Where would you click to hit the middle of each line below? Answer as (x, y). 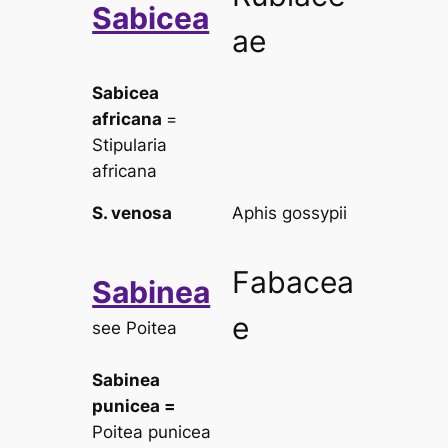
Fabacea (293, 281)
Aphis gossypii (290, 212)
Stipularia (130, 144)
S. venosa (132, 212)
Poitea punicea (152, 431)
